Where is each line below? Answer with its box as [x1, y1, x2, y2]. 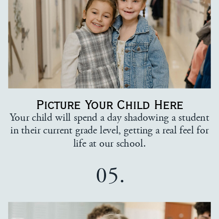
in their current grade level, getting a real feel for [10, 123, 209, 138]
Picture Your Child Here [36, 96, 184, 113]
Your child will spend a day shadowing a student [10, 110, 209, 125]
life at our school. [73, 136, 146, 151]
